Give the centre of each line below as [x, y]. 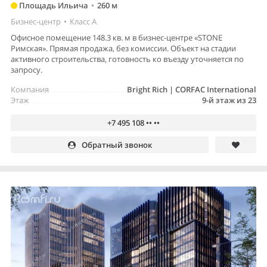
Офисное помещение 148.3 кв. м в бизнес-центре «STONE [117, 38]
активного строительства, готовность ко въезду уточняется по [127, 59]
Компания [30, 90]
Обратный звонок [117, 145]
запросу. [27, 70]
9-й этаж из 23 [229, 100]
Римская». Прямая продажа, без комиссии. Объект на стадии [123, 49]
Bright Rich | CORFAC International [192, 90]
